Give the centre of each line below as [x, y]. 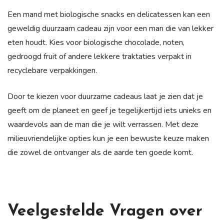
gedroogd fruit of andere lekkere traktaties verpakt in [99, 57]
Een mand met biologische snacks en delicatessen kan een [109, 15]
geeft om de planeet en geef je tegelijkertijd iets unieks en [109, 111]
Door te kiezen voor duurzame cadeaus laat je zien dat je [105, 97]
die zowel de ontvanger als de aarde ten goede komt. [100, 153]
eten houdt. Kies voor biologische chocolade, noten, [96, 43]
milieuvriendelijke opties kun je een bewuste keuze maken [108, 139]
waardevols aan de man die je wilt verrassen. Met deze [103, 125]
